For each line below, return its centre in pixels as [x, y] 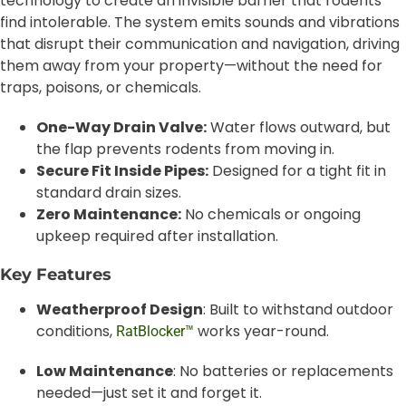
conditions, [76, 331]
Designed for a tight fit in [297, 171]
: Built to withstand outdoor [298, 309]
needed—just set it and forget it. [149, 393]
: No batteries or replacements [283, 371]
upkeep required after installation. [157, 236]
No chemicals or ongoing [271, 214]
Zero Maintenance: [109, 214]
